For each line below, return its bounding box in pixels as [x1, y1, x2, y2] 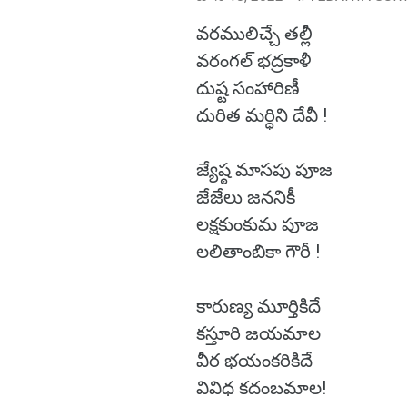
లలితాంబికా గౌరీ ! [196, 241, 320, 263]
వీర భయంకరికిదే [196, 350, 317, 372]
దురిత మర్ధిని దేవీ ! [196, 104, 327, 126]
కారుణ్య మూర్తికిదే [196, 295, 325, 317]
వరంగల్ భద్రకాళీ [196, 50, 316, 72]
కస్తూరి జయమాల [196, 323, 325, 344]
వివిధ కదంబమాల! [196, 377, 326, 399]
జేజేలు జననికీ [196, 186, 300, 208]
